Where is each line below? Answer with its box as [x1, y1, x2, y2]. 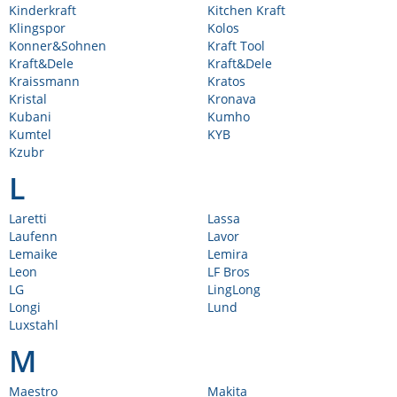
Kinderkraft [9, 2, 76, 19]
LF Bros [207, 263, 250, 280]
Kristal [9, 90, 47, 107]
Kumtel [9, 126, 51, 143]
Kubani [9, 108, 51, 125]
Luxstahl [9, 316, 58, 333]
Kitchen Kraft [207, 2, 285, 19]
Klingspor [9, 19, 66, 36]
